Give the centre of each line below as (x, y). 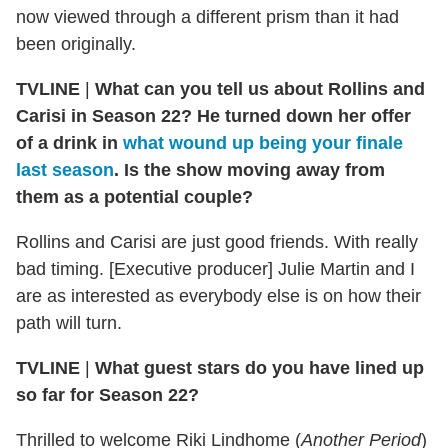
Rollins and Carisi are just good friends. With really (217, 241)
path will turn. (69, 322)
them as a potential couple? (134, 196)
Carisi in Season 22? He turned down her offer (213, 115)
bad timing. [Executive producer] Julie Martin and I (215, 268)
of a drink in (69, 142)
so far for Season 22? (107, 394)
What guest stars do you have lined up (259, 367)
